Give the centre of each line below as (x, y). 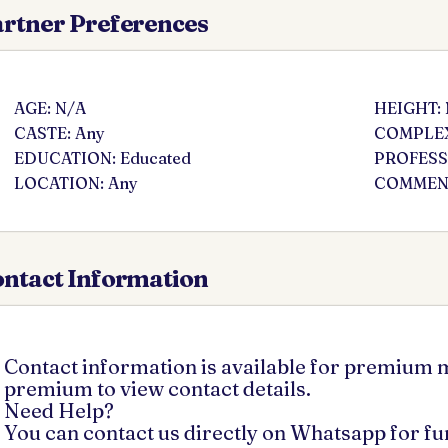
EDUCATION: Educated (102, 158)
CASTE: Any (59, 133)
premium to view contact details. (157, 388)
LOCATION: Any (76, 183)
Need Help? (59, 410)
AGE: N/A (50, 108)
